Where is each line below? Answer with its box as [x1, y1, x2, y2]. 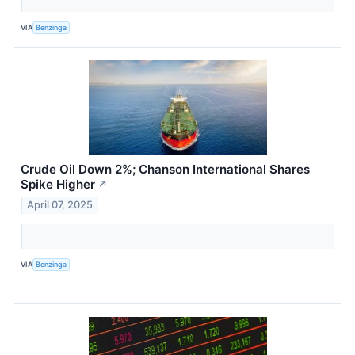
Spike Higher [21, 176, 95, 192]
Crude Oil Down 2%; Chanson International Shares [21, 161, 310, 177]
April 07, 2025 [27, 198, 94, 211]
